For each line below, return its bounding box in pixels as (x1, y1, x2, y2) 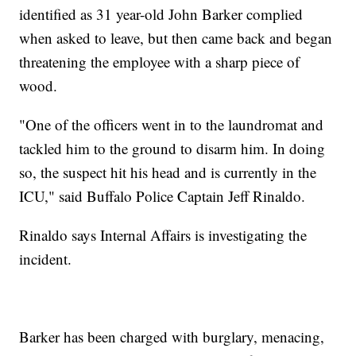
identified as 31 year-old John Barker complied (19, 4, 304, 25)
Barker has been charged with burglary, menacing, (19, 327, 325, 347)
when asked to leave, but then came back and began (19, 28, 333, 48)
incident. (19, 249, 72, 269)
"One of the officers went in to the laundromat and (19, 114, 324, 135)
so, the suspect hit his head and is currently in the (19, 162, 317, 183)
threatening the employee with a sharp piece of (19, 52, 300, 72)
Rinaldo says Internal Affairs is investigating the (19, 225, 308, 246)
